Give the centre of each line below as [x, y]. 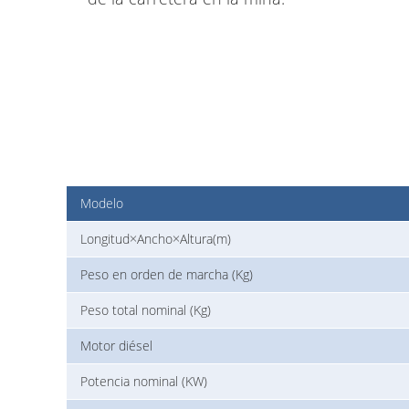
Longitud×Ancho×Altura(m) [156, 239]
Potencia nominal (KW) [144, 382]
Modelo [102, 204]
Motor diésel [116, 346]
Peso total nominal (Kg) [146, 310]
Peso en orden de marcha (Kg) [167, 275]
